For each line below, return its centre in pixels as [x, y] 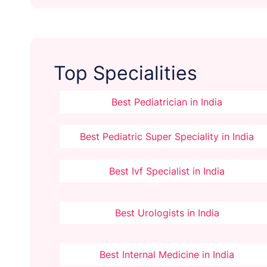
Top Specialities [125, 73]
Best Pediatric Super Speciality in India [167, 137]
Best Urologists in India [167, 213]
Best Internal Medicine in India [167, 255]
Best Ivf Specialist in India [167, 171]
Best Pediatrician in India [167, 102]
